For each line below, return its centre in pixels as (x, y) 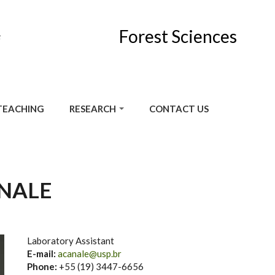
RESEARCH (94, 109)
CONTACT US (179, 109)
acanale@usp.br (90, 254)
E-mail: (42, 254)
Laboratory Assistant (71, 241)
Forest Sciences (178, 36)
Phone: (43, 266)
